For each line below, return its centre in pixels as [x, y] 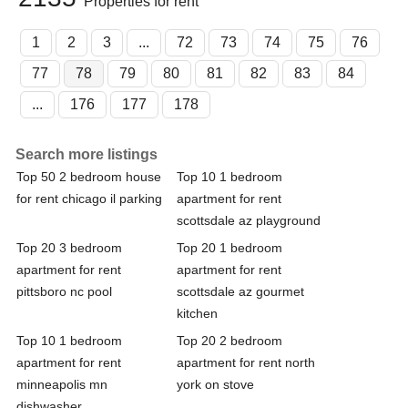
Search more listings [87, 154]
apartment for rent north [246, 362]
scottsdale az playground [249, 220]
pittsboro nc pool [64, 291]
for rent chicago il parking [89, 198]
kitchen [197, 313]
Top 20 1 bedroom [229, 247]
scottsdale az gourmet [240, 291]
